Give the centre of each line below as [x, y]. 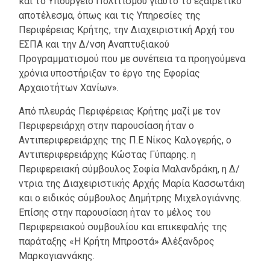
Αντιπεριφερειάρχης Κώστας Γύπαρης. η [107, 155]
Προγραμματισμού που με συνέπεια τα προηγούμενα [132, 59]
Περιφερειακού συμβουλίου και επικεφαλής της [123, 227]
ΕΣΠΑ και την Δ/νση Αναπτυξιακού [94, 44]
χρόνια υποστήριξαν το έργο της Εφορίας [109, 73]
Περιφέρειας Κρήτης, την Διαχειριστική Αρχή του [127, 30]
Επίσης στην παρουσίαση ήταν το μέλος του [115, 212]
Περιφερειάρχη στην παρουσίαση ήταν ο [106, 126]
